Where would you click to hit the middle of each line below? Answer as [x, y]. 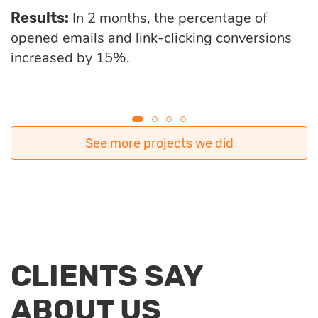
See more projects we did [159, 144]
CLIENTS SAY [107, 276]
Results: [40, 18]
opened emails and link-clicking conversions [151, 38]
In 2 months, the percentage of [168, 18]
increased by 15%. [70, 58]
